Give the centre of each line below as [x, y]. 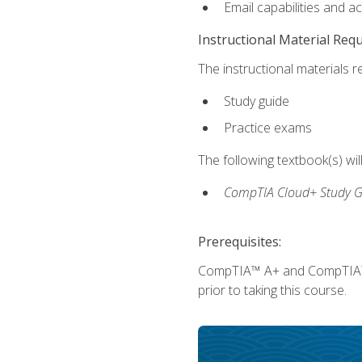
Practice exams [267, 127]
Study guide [256, 101]
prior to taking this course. [272, 290]
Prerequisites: [239, 241]
